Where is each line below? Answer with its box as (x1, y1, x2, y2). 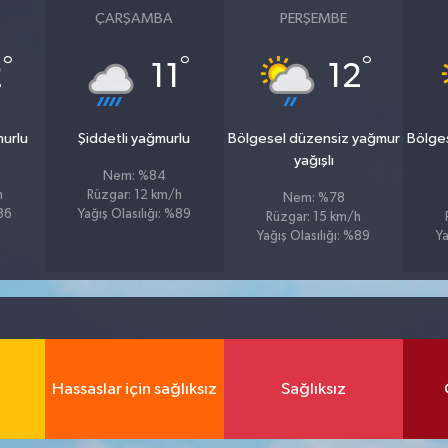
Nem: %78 (282, 192, 345, 205)
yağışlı (293, 153, 334, 168)
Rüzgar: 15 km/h (266, 211, 362, 224)
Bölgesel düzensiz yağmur (227, 131, 400, 146)
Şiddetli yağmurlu (78, 131, 191, 146)
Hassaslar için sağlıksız (51, 380, 217, 398)
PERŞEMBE (280, 11, 348, 26)
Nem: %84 (102, 170, 166, 183)
